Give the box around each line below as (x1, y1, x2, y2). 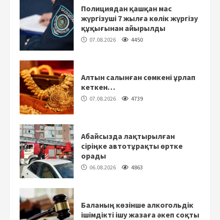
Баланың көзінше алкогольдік (81, 199, 193, 210)
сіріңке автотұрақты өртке (81, 140, 183, 151)
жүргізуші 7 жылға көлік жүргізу (81, 13, 198, 23)
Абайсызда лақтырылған (81, 131, 175, 141)
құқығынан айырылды (81, 23, 165, 33)
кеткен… (81, 82, 115, 92)
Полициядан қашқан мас (81, 3, 172, 13)
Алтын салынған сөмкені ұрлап (81, 72, 195, 82)
